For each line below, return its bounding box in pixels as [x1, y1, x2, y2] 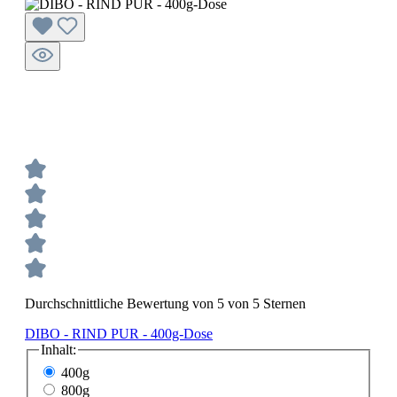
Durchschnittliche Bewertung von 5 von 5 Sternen [25, 296, 306, 312]
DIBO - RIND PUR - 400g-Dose [25, 326, 213, 342]
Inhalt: [41, 342, 76, 358]
